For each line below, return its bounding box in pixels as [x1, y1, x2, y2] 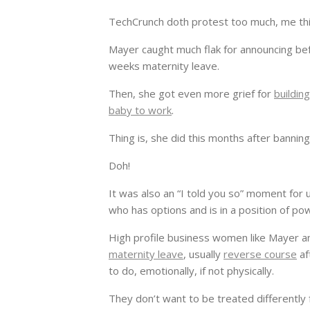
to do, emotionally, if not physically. [109, 264, 274, 278]
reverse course [224, 247, 297, 262]
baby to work [109, 103, 172, 118]
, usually [183, 247, 224, 262]
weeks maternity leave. [109, 59, 219, 73]
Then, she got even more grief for [109, 86, 274, 101]
